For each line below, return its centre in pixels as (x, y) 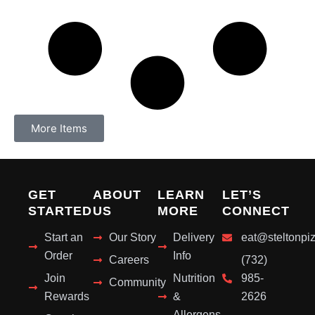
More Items (59, 129)
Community (137, 282)
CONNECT (256, 211)
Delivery (194, 237)
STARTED (60, 211)
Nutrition (194, 278)
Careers (129, 259)
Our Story (132, 237)
